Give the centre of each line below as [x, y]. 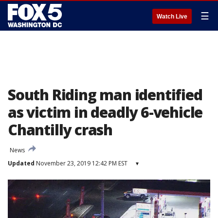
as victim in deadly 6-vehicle [105, 112]
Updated [21, 163]
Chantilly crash [60, 130]
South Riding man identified [105, 95]
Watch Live [172, 17]
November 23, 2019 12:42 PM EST [81, 163]
